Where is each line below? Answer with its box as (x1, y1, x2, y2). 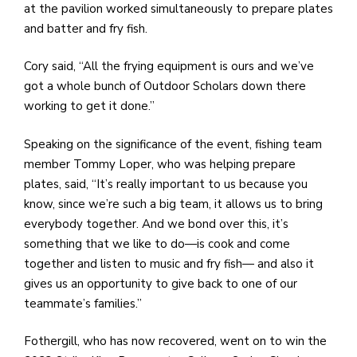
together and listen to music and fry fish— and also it (24, 255, 314, 272)
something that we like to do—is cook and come (24, 235, 290, 252)
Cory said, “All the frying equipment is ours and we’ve (24, 58, 314, 75)
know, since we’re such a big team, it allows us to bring (24, 195, 323, 212)
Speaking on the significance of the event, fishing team (24, 135, 322, 152)
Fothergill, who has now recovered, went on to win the (24, 333, 327, 350)
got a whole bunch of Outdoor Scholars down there (24, 78, 306, 95)
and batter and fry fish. (24, 20, 154, 37)
